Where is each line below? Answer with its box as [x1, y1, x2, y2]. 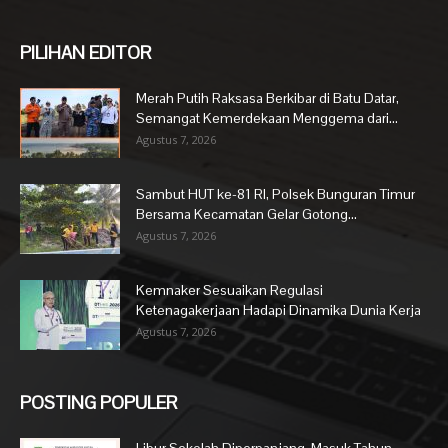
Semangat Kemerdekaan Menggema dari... [136, 109, 398, 128]
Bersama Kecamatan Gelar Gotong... [136, 205, 357, 224]
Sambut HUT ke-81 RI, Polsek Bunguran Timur [136, 185, 415, 204]
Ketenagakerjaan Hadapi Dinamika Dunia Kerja [136, 301, 421, 320]
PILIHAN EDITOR [20, 41, 151, 65]
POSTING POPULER [20, 391, 177, 415]
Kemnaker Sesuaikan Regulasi [136, 281, 323, 300]
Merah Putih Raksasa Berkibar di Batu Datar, [136, 89, 399, 108]
